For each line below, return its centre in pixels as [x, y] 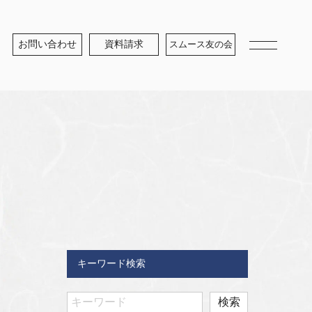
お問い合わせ [47, 44]
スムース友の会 [201, 44]
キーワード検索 [111, 264]
